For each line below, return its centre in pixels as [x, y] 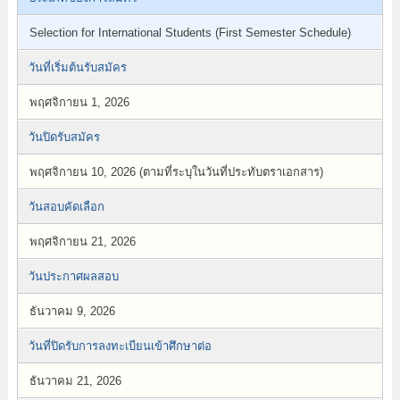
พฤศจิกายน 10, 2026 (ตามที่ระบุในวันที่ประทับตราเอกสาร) [176, 172]
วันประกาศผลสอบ [73, 276]
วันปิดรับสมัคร [64, 137]
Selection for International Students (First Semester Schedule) [190, 33]
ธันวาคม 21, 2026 [75, 381]
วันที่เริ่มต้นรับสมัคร [77, 67]
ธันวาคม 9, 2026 [72, 311]
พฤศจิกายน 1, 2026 [79, 102]
